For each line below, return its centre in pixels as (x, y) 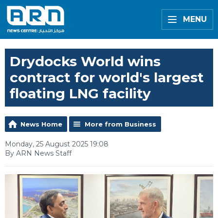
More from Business (120, 124)
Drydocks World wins (85, 61)
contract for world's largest (107, 77)
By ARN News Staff (38, 153)
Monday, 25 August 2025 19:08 (57, 144)
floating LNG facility (80, 93)
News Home (41, 124)
